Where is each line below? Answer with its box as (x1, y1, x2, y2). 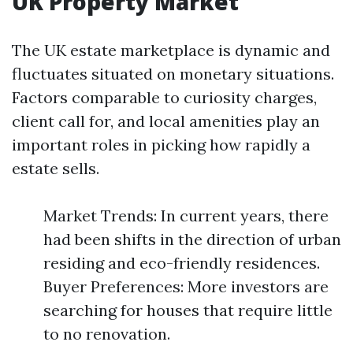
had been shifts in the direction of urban (43, 229, 341, 249)
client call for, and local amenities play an (12, 111, 320, 131)
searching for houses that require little (43, 300, 333, 320)
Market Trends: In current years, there (43, 206, 329, 225)
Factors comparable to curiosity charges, (12, 87, 317, 107)
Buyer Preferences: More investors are (43, 277, 329, 296)
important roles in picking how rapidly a (12, 135, 310, 154)
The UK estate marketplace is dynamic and (12, 40, 330, 60)
